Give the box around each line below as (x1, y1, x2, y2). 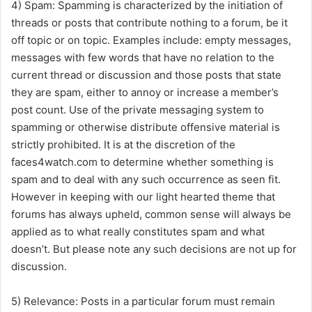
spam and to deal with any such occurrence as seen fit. (11, 173, 281, 186)
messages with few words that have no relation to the (11, 51, 274, 64)
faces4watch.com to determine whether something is (11, 155, 274, 169)
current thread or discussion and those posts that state (11, 68, 281, 81)
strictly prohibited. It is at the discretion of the (11, 138, 235, 151)
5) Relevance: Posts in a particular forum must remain (11, 295, 275, 308)
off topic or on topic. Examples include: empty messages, (11, 33, 291, 47)
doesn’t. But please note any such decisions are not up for (11, 242, 297, 256)
